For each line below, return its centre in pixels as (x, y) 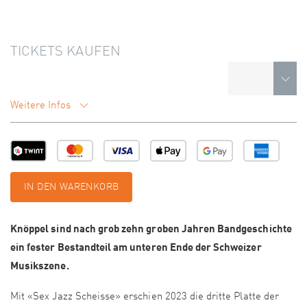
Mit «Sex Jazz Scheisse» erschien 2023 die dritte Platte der (145, 297)
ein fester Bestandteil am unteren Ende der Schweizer (136, 247)
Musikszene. (40, 266)
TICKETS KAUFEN (65, 52)
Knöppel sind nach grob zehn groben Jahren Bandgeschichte (151, 229)
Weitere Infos (42, 106)
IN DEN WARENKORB (72, 187)
